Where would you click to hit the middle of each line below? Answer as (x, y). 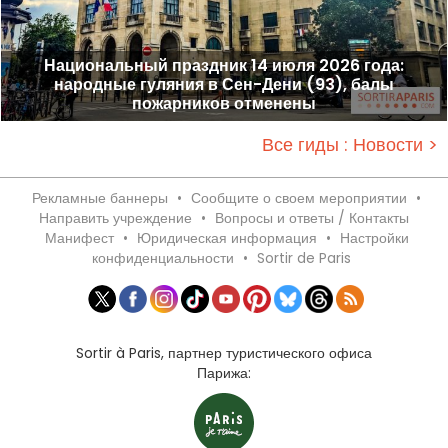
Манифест (79, 237)
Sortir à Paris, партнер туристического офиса (224, 353)
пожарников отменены (224, 103)
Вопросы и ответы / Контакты (312, 217)
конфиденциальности (163, 257)
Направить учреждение (115, 217)
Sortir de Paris (304, 257)
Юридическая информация (226, 237)
